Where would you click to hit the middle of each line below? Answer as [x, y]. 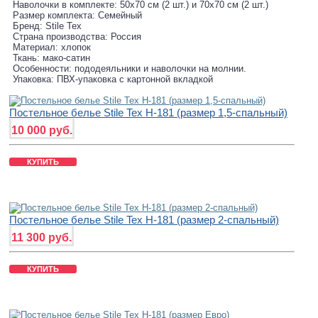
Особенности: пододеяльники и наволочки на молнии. [130, 69]
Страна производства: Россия [77, 37]
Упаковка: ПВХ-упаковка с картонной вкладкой [113, 79]
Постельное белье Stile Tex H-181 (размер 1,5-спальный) [148, 113]
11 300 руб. [42, 238]
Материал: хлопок [52, 48]
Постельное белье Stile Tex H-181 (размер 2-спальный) [144, 220]
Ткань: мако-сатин [51, 58]
